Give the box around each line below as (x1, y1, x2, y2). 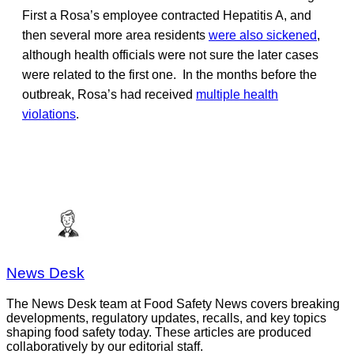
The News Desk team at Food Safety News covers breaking (6, 297, 340, 311)
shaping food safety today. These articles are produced (6, 326, 311, 340)
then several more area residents (22, 28, 209, 42)
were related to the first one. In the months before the (22, 67, 317, 81)
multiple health (196, 87, 278, 101)
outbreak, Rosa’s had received (22, 87, 196, 101)
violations (22, 107, 76, 121)
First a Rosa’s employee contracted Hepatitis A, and (22, 8, 311, 22)
